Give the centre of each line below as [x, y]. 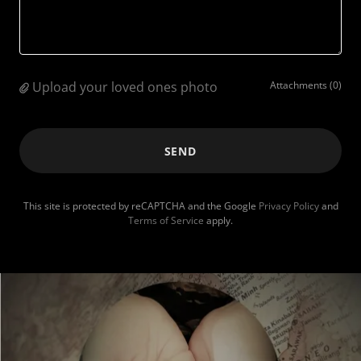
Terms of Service [166, 220]
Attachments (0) [306, 85]
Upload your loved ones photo [125, 87]
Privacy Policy [288, 206]
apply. [218, 220]
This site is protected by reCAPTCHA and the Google [141, 206]
